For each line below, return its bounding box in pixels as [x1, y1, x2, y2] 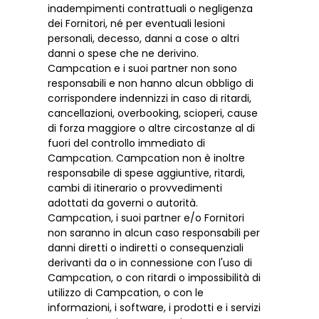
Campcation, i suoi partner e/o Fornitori [48, 210, 245, 225]
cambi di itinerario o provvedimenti [48, 180, 223, 195]
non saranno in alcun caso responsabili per [48, 225, 261, 240]
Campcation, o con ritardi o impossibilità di [48, 270, 261, 285]
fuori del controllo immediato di [48, 135, 206, 150]
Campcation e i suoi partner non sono [48, 61, 238, 75]
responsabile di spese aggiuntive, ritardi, [48, 165, 246, 180]
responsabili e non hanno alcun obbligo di [48, 75, 254, 90]
